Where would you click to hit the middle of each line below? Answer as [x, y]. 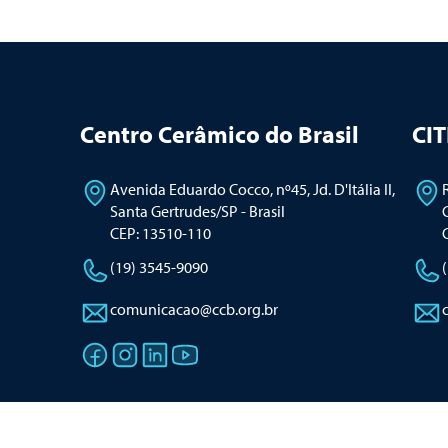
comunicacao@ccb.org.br [194, 308]
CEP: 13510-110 [160, 232]
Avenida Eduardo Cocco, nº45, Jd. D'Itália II [251, 188]
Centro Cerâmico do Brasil [219, 133]
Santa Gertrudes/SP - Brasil [197, 210]
